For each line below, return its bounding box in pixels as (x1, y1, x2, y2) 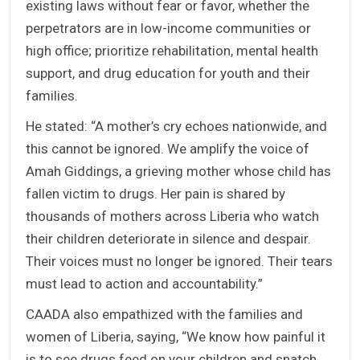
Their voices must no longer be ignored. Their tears (26, 253, 333, 270)
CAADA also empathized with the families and (26, 306, 303, 323)
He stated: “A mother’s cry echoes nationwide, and (26, 118, 327, 135)
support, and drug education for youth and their (26, 65, 310, 82)
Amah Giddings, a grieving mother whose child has (26, 163, 331, 180)
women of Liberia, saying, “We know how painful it (26, 329, 325, 346)
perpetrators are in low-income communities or (26, 20, 311, 37)
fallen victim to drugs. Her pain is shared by (26, 186, 285, 202)
